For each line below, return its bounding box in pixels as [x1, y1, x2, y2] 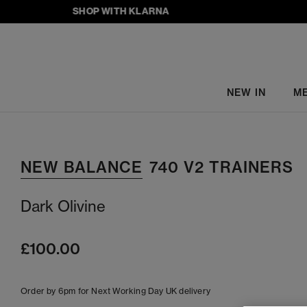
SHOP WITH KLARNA [55, 5, 153, 17]
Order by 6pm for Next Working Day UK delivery [21, 286, 210, 296]
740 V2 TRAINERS [149, 158, 293, 177]
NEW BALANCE [21, 158, 143, 177]
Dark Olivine [21, 197, 106, 216]
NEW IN [226, 86, 266, 99]
